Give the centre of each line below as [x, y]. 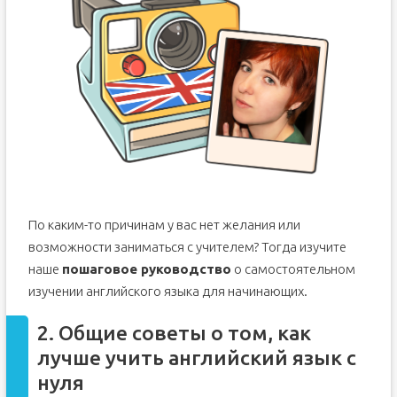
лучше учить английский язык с [196, 358]
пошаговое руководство [146, 269]
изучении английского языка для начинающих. [167, 292]
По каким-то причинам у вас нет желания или [164, 225]
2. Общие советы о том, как [174, 333]
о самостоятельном [293, 269]
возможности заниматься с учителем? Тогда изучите [187, 247]
